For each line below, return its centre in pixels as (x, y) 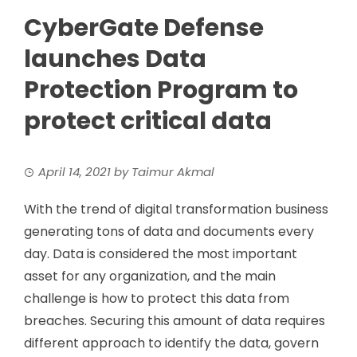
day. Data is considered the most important (161, 253)
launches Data (115, 59)
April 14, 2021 (75, 171)
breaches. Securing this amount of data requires (175, 320)
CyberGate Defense (144, 27)
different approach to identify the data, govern (171, 343)
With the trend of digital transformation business (176, 209)
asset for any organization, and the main (150, 276)
